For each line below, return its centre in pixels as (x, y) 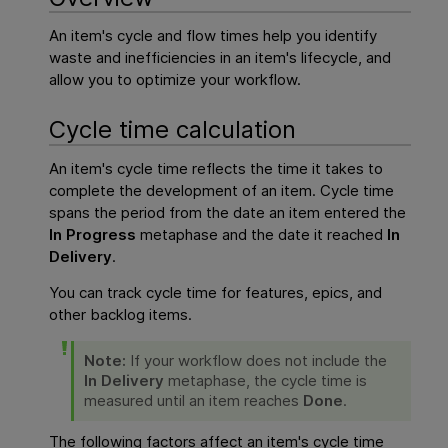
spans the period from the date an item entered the (228, 212)
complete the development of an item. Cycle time (222, 190)
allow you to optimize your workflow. (175, 80)
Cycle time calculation (173, 130)
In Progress (93, 234)
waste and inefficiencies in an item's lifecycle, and (220, 58)
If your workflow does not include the (259, 361)
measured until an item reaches (194, 401)
